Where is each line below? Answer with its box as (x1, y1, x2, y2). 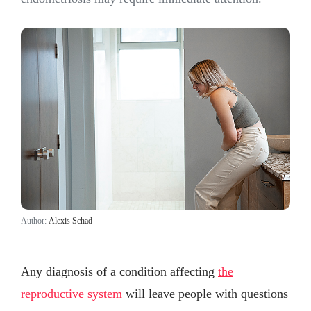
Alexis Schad (49, 216, 92, 226)
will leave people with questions (122, 286, 288, 301)
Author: (21, 216, 49, 226)
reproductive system (21, 286, 122, 301)
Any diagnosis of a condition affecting (21, 264, 218, 278)
